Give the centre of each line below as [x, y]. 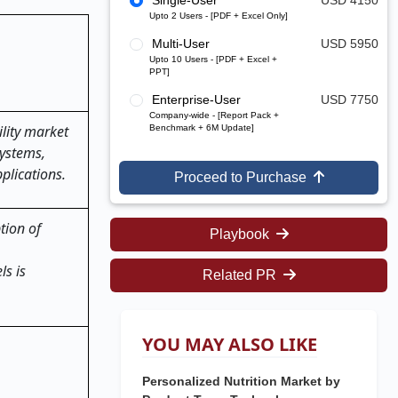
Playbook [243, 234]
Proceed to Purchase [243, 177]
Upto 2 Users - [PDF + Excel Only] [219, 16]
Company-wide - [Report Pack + [214, 115]
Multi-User [180, 44]
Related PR [243, 275]
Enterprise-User [196, 99]
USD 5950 [350, 44]
